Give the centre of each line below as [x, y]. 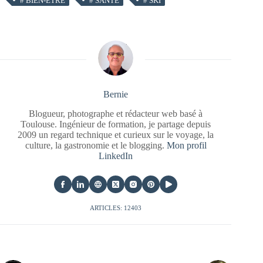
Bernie [116, 95]
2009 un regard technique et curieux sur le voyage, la [116, 135]
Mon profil [186, 146]
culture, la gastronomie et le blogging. [96, 146]
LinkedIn [116, 156]
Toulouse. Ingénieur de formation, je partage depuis [116, 124]
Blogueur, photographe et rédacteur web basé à [116, 114]
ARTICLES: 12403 [116, 208]
